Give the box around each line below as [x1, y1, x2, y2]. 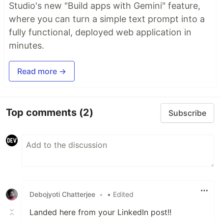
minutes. [9, 40, 44, 51]
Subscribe [168, 108, 206, 118]
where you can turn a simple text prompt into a [9, 13, 205, 24]
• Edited [107, 190, 134, 199]
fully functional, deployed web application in [9, 27, 192, 37]
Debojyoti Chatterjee [29, 190, 95, 199]
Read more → [17, 66, 66, 76]
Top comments [6, 107, 79, 119]
